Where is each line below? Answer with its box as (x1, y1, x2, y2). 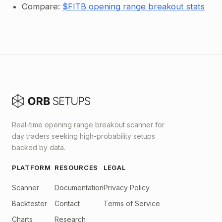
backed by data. (12, 143, 65, 152)
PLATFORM (12, 164, 51, 171)
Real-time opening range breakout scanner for (12, 120, 165, 129)
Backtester (12, 199, 47, 208)
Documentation (55, 183, 104, 192)
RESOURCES (55, 164, 98, 171)
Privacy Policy (104, 183, 150, 192)
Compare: (22, 1, 62, 11)
